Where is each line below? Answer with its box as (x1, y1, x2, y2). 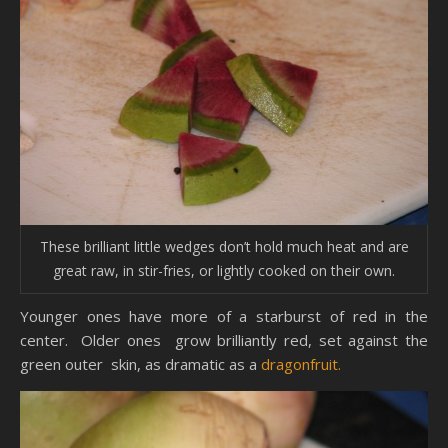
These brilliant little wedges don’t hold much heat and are (39, 237, 409, 257)
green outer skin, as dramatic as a (20, 354, 261, 375)
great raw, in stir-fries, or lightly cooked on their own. (53, 261, 395, 281)
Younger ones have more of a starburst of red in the (20, 306, 428, 327)
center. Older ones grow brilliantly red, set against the (20, 330, 428, 351)
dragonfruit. (261, 354, 341, 375)
